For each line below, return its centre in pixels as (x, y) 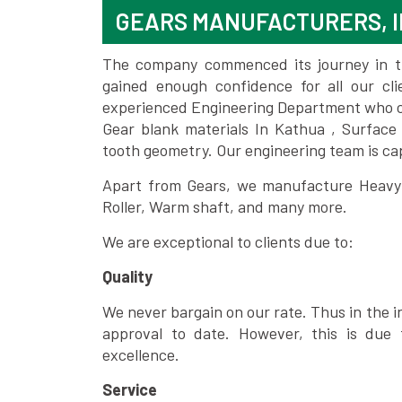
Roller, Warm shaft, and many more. (225, 206)
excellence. (141, 354)
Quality (127, 276)
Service (130, 389)
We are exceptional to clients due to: (228, 241)
